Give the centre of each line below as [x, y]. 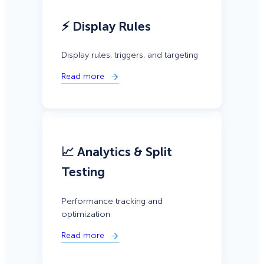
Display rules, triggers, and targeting [130, 55]
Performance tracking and [112, 201]
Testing [83, 172]
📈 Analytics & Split [117, 152]
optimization [86, 214]
